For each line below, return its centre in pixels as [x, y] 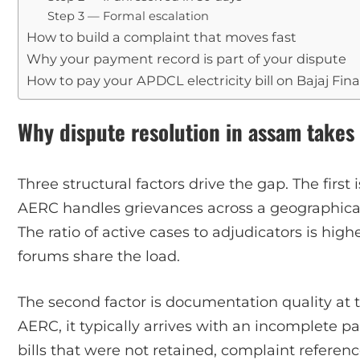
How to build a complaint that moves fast [162, 37]
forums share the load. [99, 256]
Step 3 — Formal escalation [128, 16]
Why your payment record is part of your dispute [186, 58]
